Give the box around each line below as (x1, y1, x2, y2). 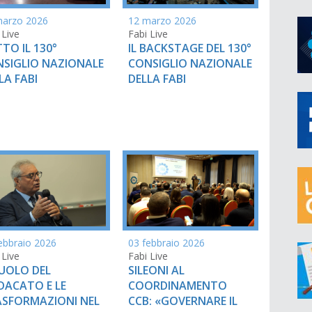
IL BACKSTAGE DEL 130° (128, 40, 251, 56)
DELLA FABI (128, 70, 186, 86)
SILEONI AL (128, 262, 185, 278)
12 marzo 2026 (128, 13, 196, 27)
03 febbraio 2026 (128, 235, 205, 249)
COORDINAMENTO (128, 277, 227, 293)
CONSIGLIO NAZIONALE (128, 55, 252, 71)
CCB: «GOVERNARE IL (128, 292, 237, 309)
